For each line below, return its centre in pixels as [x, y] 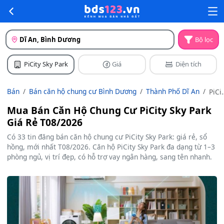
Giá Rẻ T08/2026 [45, 122]
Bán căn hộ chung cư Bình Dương [83, 91]
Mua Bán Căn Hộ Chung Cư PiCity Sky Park [109, 110]
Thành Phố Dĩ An [173, 91]
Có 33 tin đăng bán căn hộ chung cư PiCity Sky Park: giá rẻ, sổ [107, 136]
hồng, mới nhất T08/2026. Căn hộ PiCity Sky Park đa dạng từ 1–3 [111, 146]
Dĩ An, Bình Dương [50, 39]
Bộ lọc [204, 39]
